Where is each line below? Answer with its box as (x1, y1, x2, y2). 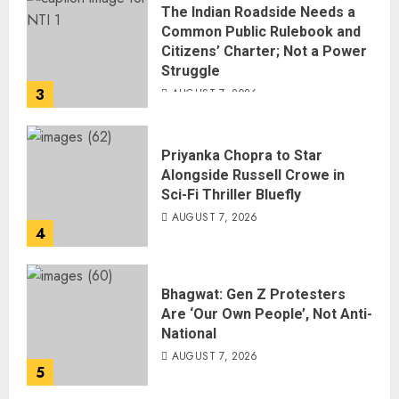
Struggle (161, 62, 220, 79)
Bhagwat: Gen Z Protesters (161, 286, 346, 303)
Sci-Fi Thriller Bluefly (161, 186, 301, 203)
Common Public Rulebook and (161, 23, 361, 40)
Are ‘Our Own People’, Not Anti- (161, 305, 372, 322)
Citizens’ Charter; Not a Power (161, 43, 367, 60)
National (161, 325, 216, 342)
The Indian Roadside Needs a (161, 4, 355, 20)
